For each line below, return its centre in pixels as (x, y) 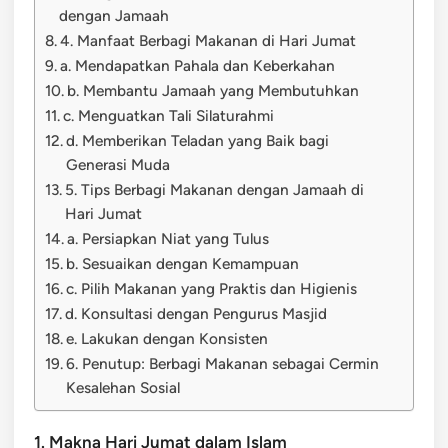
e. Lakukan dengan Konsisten (167, 338)
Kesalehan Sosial (123, 387)
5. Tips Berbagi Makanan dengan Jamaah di (215, 189)
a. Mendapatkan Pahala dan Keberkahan (198, 65)
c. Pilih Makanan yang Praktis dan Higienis (212, 288)
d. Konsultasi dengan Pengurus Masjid (196, 313)
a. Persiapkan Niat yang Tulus (168, 238)
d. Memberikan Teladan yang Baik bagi (198, 140)
